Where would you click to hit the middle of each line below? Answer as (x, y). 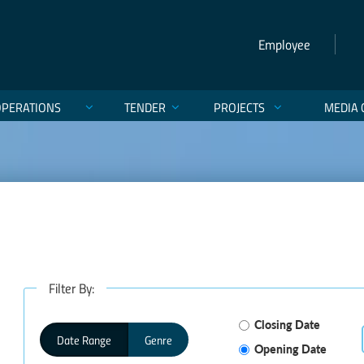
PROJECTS (239, 107)
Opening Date (290, 349)
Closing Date (287, 324)
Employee (284, 44)
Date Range (84, 340)
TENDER (145, 107)
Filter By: (71, 288)
